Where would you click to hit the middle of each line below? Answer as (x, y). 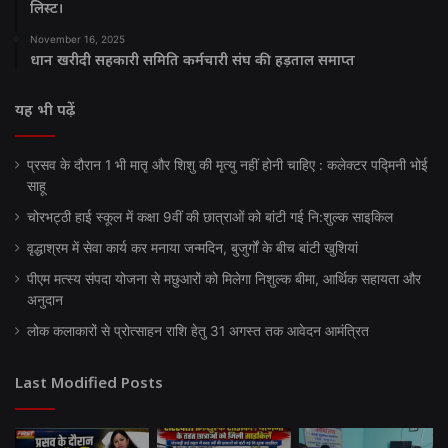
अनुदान (45, 300)
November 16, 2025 (77, 39)
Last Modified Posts (89, 382)
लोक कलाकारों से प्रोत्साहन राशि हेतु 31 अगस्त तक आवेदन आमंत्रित (198, 331)
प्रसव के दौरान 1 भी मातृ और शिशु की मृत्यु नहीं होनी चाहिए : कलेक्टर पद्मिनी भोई (227, 165)
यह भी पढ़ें (45, 109)
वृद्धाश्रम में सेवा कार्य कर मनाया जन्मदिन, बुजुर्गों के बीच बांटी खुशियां (192, 248)
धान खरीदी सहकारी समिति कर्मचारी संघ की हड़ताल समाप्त (192, 60)
